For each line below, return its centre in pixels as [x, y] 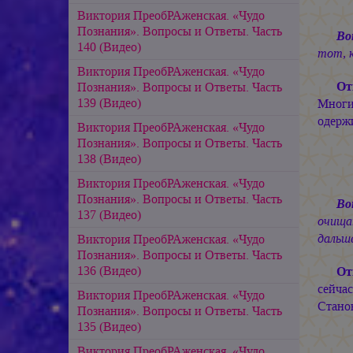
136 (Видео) [109, 270]
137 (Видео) [109, 214]
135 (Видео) [109, 326]
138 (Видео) [109, 158]
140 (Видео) [109, 46]
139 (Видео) [109, 102]
